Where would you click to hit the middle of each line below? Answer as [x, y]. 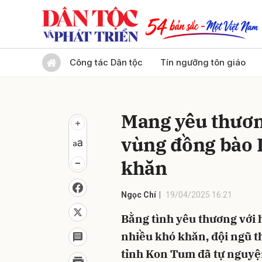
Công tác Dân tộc [106, 62]
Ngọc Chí [139, 195]
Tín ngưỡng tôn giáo [203, 62]
